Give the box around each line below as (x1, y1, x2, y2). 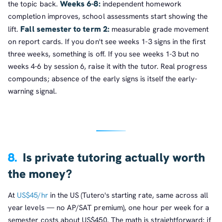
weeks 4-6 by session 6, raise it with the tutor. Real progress (8, 61, 207, 71)
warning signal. (8, 86, 57, 96)
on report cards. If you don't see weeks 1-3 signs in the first (8, 36, 206, 47)
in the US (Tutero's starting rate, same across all (48, 190, 208, 201)
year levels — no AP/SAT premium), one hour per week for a (8, 203, 210, 213)
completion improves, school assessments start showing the (8, 11, 208, 21)
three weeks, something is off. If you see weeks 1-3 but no (8, 49, 200, 59)
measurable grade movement (109, 24, 209, 34)
